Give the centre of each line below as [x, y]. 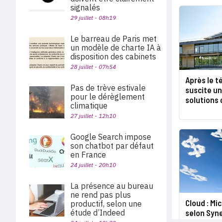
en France [89, 155]
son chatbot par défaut [112, 146]
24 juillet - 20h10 [93, 165]
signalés [85, 7]
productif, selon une [106, 204]
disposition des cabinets [115, 56]
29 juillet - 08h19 [93, 18]
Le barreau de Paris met [113, 39]
